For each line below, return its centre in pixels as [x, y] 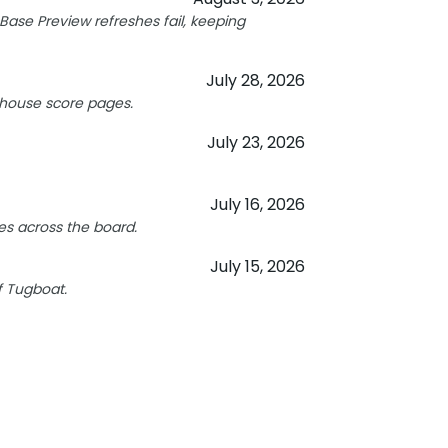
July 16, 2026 [257, 204]
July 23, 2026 [255, 142]
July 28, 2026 [255, 80]
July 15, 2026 [257, 266]
